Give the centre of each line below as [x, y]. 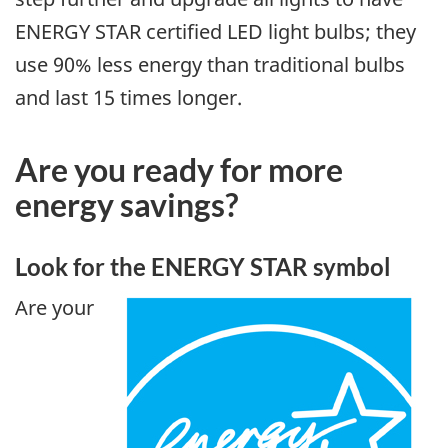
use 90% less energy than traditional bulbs [210, 64]
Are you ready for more [179, 169]
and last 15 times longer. [128, 97]
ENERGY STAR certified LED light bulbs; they [215, 31]
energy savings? [126, 204]
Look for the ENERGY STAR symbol [203, 266]
